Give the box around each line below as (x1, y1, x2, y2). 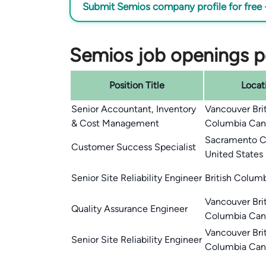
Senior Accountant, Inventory (71, 103, 196, 115)
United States (205, 148, 263, 160)
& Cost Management (71, 118, 159, 129)
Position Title (109, 80, 164, 91)
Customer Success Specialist (71, 141, 196, 153)
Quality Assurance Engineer (71, 203, 188, 214)
